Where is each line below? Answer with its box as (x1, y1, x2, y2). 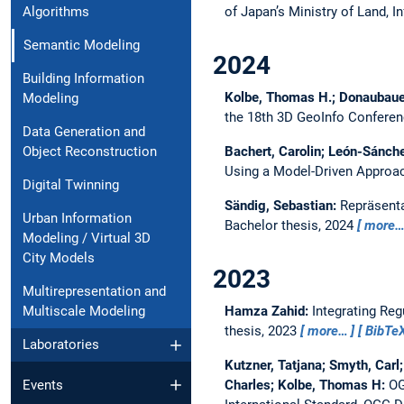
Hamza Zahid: (224, 302, 312, 319)
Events (23, 376, 63, 393)
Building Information (23, 70, 144, 87)
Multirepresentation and (23, 283, 166, 300)
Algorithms (23, 4, 89, 21)
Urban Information (23, 210, 132, 227)
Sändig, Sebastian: (224, 197, 340, 214)
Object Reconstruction (23, 143, 157, 161)
